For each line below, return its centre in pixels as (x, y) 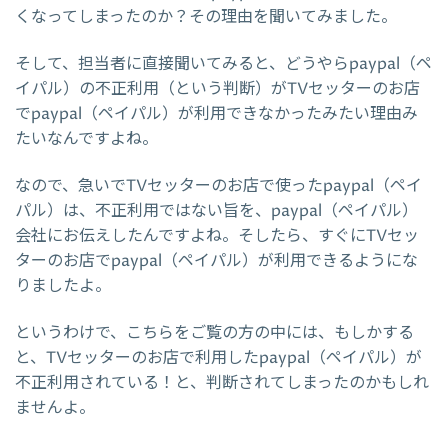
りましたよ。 (63, 286)
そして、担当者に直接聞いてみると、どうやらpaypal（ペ (223, 64)
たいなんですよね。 (86, 139)
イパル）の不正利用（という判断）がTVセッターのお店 (217, 89)
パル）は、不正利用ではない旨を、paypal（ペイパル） (216, 211)
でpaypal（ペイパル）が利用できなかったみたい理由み (216, 114)
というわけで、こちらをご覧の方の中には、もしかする (214, 333)
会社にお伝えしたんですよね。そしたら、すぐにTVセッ (217, 236)
